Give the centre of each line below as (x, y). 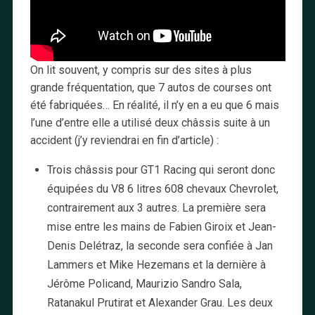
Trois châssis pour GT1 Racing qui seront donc (161, 170)
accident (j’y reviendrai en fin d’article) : (124, 141)
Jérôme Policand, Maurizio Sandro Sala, (144, 284)
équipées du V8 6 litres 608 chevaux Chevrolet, (162, 189)
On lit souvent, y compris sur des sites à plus (141, 70)
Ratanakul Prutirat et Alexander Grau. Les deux (160, 303)
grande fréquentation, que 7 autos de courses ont (150, 88)
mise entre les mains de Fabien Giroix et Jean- (161, 227)
